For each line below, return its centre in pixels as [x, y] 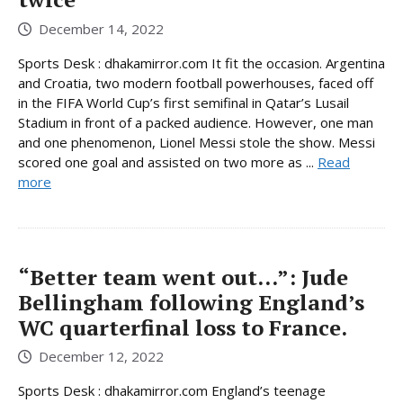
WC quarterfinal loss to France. [183, 327]
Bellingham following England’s [191, 302]
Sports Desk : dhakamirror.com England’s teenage [172, 391]
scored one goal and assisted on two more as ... [168, 161]
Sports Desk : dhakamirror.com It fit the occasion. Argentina [201, 63]
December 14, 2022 [101, 28]
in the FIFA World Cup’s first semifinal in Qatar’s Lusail [184, 102]
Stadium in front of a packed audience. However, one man [196, 122]
